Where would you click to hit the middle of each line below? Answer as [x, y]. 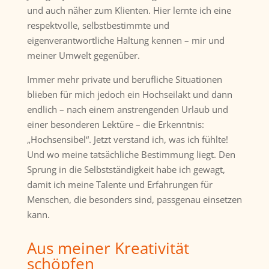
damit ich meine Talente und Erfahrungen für [119, 184]
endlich [42, 109]
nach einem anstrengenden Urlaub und [147, 109]
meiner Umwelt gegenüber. [83, 55]
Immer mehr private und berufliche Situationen [124, 79]
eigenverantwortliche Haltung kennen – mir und [125, 40]
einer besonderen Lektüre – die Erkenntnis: [115, 124]
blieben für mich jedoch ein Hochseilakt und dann [129, 94]
